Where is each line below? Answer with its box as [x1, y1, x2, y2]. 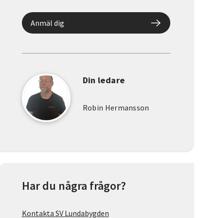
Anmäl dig [30, 18, 64, 28]
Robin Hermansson [82, 103, 149, 113]
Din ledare [82, 74, 125, 86]
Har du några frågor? [21, 178, 126, 194]
